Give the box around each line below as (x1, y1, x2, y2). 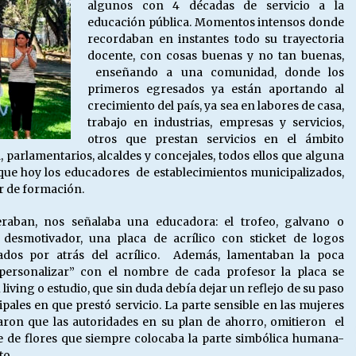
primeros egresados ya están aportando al (87, 82, 344, 96)
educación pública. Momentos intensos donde (87, 15, 344, 29)
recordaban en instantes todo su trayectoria (87, 32, 344, 46)
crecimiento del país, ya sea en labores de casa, (87, 99, 344, 113)
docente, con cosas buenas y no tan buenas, (87, 48, 344, 63)
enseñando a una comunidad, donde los (87, 65, 344, 79)
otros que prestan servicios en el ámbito (87, 132, 344, 146)
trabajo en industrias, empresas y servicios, (87, 115, 344, 130)
